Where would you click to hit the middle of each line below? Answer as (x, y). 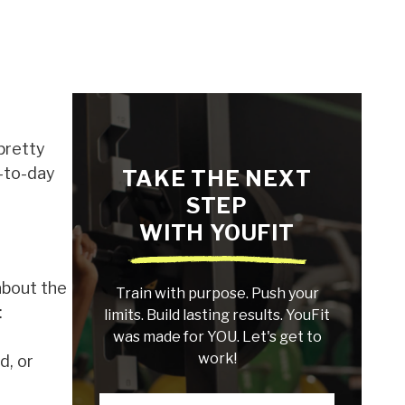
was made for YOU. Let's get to (217, 337)
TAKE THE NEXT (217, 178)
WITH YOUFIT (217, 232)
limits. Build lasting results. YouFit (217, 316)
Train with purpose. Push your (217, 294)
